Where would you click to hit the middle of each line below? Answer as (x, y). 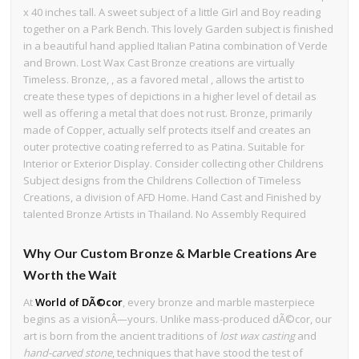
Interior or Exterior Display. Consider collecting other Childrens (174, 164)
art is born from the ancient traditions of (122, 336)
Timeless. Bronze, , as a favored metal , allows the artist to (164, 80)
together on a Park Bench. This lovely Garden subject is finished (179, 29)
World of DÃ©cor (79, 303)
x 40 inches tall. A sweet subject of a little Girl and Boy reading (172, 12)
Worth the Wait (71, 275)
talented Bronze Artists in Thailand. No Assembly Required (165, 214)
